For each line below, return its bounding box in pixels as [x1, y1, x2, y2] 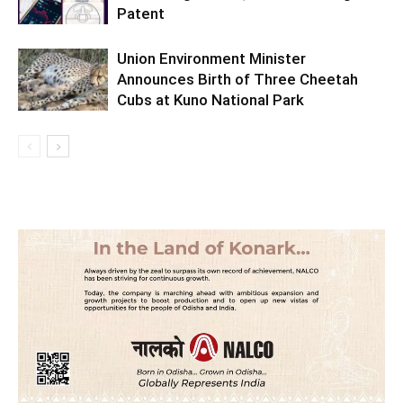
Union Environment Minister [117, 49, 306, 67]
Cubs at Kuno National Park [117, 90, 304, 109]
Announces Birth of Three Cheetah [117, 69, 358, 88]
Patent [117, 4, 165, 22]
